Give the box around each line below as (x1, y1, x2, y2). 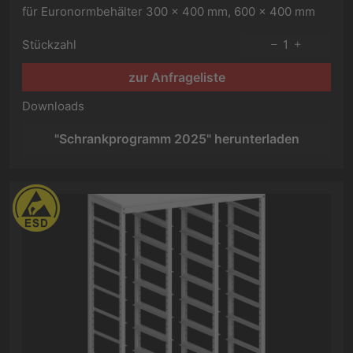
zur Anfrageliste (128, 69, 225, 85)
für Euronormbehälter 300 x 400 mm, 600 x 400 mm (22, 4, 315, 19)
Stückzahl (22, 37, 76, 52)
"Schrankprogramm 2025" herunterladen (54, 131, 299, 147)
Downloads (22, 98, 84, 113)
